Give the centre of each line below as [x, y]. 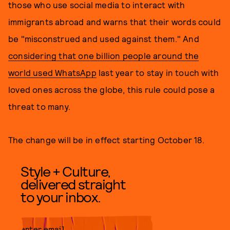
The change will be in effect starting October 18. [107, 140]
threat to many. [39, 106]
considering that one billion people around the [104, 55]
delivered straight [73, 184]
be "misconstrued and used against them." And [104, 39]
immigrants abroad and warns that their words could [115, 22]
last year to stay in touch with [158, 72]
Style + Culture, [65, 171]
